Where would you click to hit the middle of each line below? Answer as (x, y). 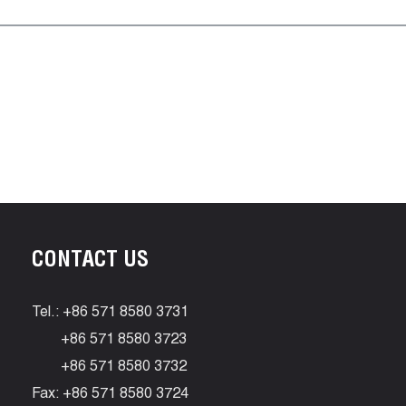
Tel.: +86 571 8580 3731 (110, 314)
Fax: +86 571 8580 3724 (110, 395)
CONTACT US (90, 262)
